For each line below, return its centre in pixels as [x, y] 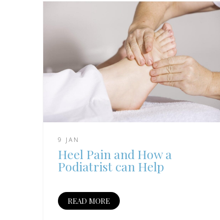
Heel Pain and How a [115, 154]
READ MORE [89, 201]
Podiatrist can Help [111, 166]
